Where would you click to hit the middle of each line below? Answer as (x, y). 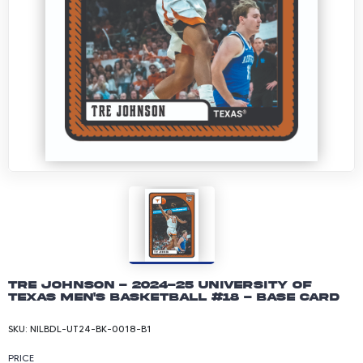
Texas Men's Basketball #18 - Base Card (174, 297)
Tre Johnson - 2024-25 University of (160, 285)
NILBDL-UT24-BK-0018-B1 (91, 329)
